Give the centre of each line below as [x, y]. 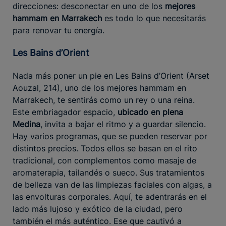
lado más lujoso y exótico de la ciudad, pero [98, 209]
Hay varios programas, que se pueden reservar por [110, 136]
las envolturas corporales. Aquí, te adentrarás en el [110, 196]
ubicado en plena [150, 112]
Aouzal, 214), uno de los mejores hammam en [99, 88]
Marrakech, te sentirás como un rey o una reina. [104, 100]
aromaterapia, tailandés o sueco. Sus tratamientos [108, 172]
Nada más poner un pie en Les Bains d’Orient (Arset [111, 75]
